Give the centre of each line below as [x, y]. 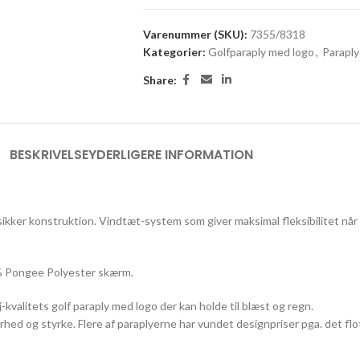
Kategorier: [174, 52]
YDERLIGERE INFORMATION [170, 155]
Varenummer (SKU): [196, 34]
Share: [160, 80]
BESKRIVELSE [49, 155]
